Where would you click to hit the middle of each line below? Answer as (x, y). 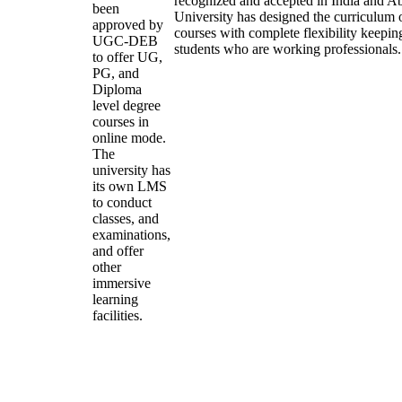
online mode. (129, 138)
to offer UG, (127, 57)
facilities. (118, 315)
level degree (127, 105)
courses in (121, 122)
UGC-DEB (125, 41)
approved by (128, 25)
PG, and (116, 73)
